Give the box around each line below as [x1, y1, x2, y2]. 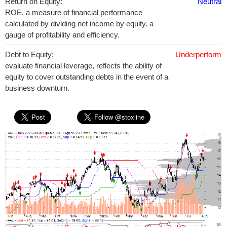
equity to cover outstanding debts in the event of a [5, 72, 168, 81]
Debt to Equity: [5, 50, 54, 59]
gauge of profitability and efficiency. [5, 30, 120, 39]
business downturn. [5, 84, 69, 92]
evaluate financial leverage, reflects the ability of [5, 61, 162, 70]
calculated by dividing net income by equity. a [5, 19, 154, 28]
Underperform [175, 50, 221, 59]
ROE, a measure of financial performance [5, 8, 142, 17]
